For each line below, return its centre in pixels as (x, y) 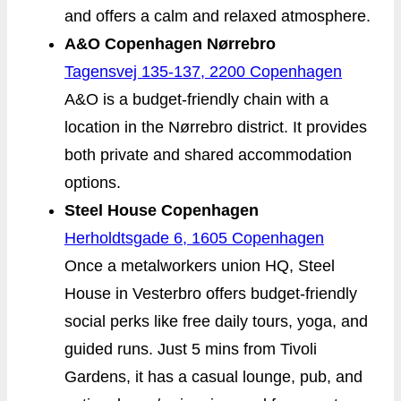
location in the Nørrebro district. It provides (216, 127)
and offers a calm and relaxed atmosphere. (218, 16)
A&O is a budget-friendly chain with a (196, 99)
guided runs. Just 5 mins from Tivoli (191, 349)
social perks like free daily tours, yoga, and (216, 321)
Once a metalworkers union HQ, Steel (200, 265)
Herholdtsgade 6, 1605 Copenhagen (194, 238)
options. (93, 182)
